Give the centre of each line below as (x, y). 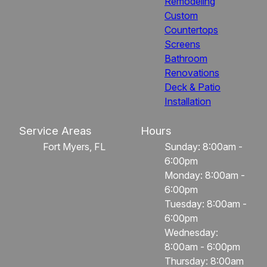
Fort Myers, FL (74, 146)
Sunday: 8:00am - (204, 146)
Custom (181, 15)
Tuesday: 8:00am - (206, 204)
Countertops (191, 30)
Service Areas (55, 131)
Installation (188, 101)
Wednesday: (191, 232)
